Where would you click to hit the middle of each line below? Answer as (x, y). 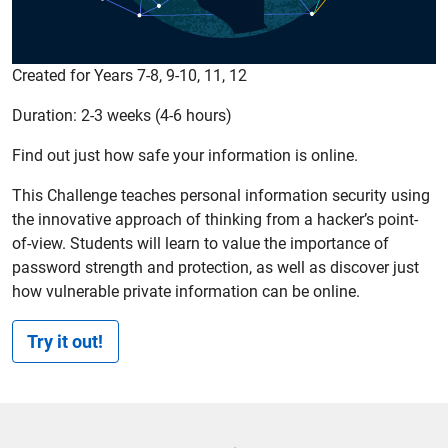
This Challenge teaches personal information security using (221, 195)
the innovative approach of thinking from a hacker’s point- (215, 219)
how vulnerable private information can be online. (186, 291)
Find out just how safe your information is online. (185, 155)
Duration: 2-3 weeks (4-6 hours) (122, 115)
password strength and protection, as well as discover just (215, 267)
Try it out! (65, 342)
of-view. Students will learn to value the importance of (200, 243)
